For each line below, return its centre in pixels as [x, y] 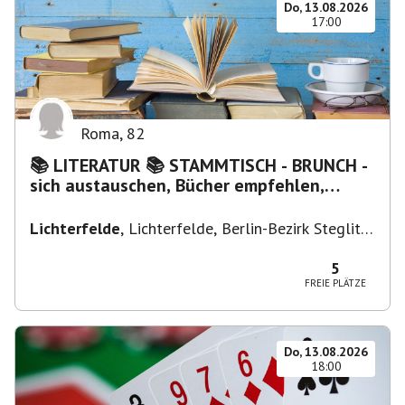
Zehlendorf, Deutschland [115, 247]
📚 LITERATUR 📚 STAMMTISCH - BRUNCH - [88, 165]
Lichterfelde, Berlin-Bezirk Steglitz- [250, 228]
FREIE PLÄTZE [335, 283]
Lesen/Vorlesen [92, 205]
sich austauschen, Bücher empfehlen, [177, 185]
